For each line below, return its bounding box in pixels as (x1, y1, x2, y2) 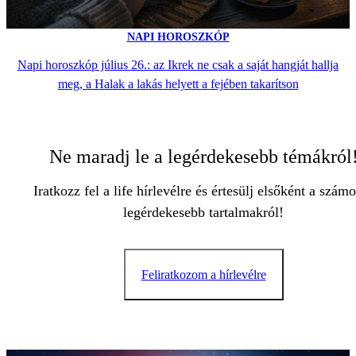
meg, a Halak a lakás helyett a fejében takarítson (57, 77, 299, 91)
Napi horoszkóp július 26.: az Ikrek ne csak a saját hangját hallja (17, 58, 339, 72)
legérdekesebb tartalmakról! (123, 204, 284, 221)
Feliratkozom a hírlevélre (141, 268, 266, 282)
